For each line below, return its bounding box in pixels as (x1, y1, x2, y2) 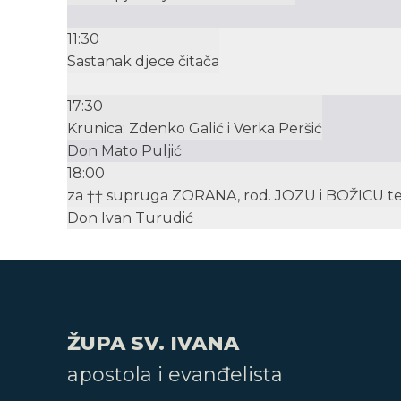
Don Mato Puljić (67, 142, 182, 160)
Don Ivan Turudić (67, 209, 193, 227)
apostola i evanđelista (67, 363, 283, 388)
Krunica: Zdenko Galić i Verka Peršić (67, 120, 322, 138)
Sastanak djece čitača (67, 53, 219, 71)
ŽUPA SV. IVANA (67, 331, 239, 356)
